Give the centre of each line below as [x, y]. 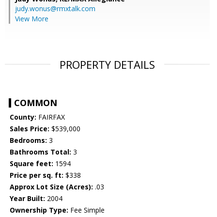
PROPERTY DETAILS [107, 65]
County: [23, 117]
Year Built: [27, 199]
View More [32, 19]
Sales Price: [30, 129]
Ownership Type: [39, 210]
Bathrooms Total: [40, 152]
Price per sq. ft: [37, 175]
